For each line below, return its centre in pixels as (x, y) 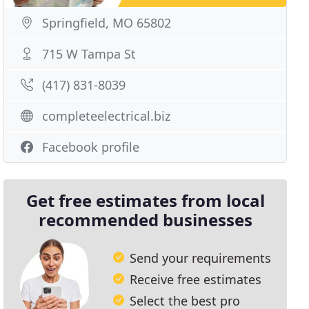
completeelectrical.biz (107, 116)
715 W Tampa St (89, 54)
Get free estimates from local (145, 200)
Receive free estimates (196, 279)
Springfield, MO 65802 (107, 23)
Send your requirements (201, 258)
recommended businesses (145, 220)
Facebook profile (91, 147)
